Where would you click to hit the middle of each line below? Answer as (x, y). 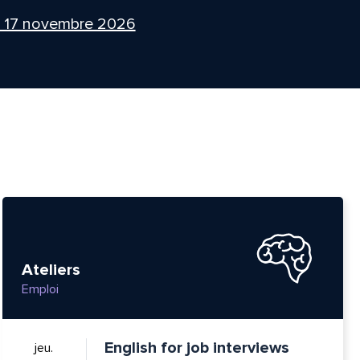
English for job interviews (196, 348)
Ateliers (51, 270)
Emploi (40, 289)
